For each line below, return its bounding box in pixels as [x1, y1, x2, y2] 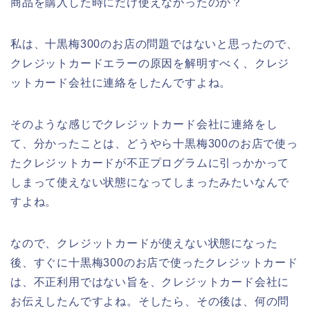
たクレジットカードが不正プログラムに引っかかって [10, 156, 290, 169]
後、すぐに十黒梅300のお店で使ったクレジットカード [10, 256, 298, 268]
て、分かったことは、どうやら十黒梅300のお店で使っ [10, 137, 298, 149]
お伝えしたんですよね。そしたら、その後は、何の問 [10, 295, 290, 307]
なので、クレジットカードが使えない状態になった [10, 237, 278, 249]
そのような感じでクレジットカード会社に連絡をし [10, 118, 278, 130]
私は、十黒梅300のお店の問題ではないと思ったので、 [10, 37, 298, 50]
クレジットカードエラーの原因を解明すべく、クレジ [10, 57, 290, 69]
